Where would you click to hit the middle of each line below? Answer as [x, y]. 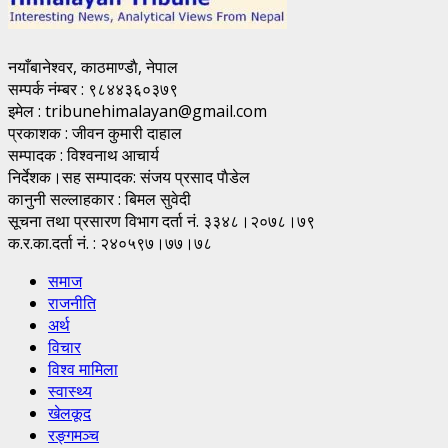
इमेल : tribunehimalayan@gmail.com [137, 110]
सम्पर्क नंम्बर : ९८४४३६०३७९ [93, 88]
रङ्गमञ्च [73, 434]
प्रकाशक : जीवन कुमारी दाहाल [95, 132]
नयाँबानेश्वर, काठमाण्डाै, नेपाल [93, 66]
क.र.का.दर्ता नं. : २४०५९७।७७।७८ [110, 242]
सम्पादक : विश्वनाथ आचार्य [83, 154]
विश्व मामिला [83, 368]
